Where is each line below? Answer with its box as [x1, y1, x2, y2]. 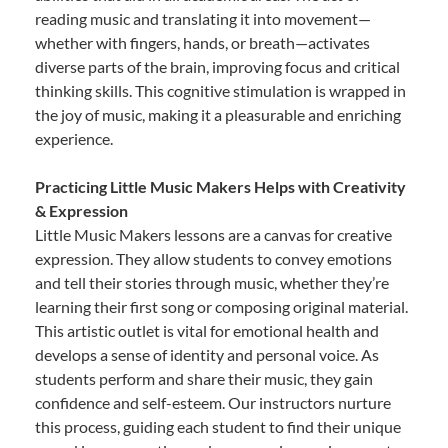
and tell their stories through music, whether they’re [35, 273, 389, 293]
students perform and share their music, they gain [35, 369, 373, 389]
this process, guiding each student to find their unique [35, 417, 401, 437]
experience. [35, 129, 113, 149]
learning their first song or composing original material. [35, 297, 408, 317]
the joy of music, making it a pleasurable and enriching [35, 105, 401, 125]
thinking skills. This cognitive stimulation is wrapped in [35, 81, 406, 101]
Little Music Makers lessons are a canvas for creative [35, 225, 392, 245]
